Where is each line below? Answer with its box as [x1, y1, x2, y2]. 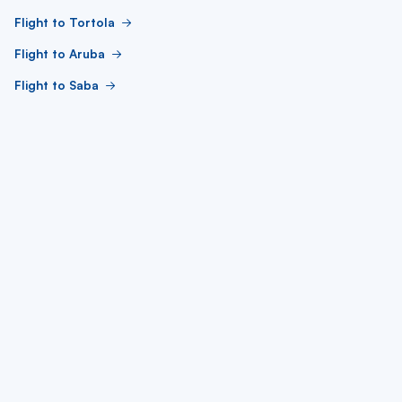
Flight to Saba [14, 77, 99, 92]
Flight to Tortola [14, 14, 115, 30]
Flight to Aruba [14, 46, 105, 61]
